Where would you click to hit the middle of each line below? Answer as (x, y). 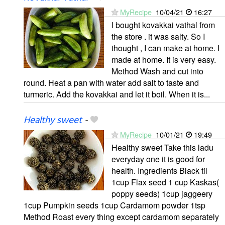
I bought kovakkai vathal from (163, 25)
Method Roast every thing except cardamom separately (121, 217)
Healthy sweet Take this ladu (162, 148)
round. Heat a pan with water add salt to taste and (111, 83)
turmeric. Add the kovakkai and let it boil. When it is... (117, 94)
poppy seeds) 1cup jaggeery (162, 194)
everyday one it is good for (158, 159)
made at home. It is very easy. (164, 60)
